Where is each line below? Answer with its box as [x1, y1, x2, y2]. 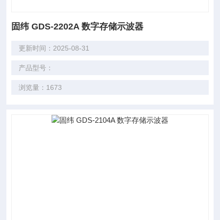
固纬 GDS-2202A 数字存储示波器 [11, 22, 144, 31]
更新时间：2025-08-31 [19, 44, 90, 52]
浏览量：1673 [19, 83, 62, 91]
